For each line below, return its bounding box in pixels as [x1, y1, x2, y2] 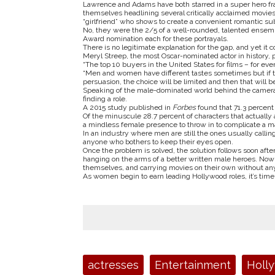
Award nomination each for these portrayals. [82, 34, 228, 43]
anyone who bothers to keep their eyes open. [82, 137, 233, 146]
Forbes [172, 103, 198, 112]
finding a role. [82, 95, 127, 103]
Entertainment [154, 258, 231, 271]
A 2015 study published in [82, 103, 172, 112]
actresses [87, 258, 139, 271]
